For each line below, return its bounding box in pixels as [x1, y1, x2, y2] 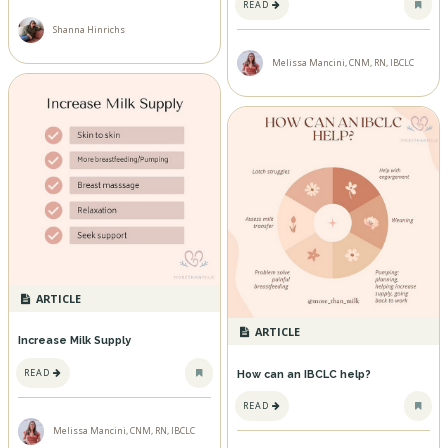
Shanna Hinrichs [53, 22, 126, 36]
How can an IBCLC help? [236, 367, 371, 381]
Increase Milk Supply [17, 334, 131, 348]
